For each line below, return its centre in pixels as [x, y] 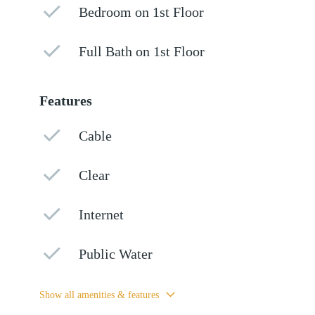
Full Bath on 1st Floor [142, 51]
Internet [102, 214]
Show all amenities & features [99, 295]
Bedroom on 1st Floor [142, 12]
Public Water [116, 254]
